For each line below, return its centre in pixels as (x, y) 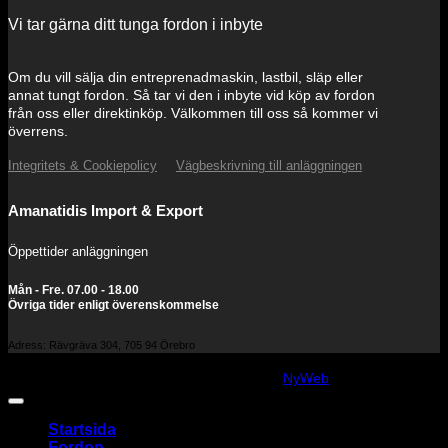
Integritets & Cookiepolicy (82, 166)
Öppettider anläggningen (78, 252)
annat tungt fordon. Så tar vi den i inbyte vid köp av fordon (191, 96)
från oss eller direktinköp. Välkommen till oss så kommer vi (193, 114)
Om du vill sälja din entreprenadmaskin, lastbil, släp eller (185, 78)
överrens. (38, 132)
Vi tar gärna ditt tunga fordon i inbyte (135, 25)
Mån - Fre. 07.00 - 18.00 (73, 290)
